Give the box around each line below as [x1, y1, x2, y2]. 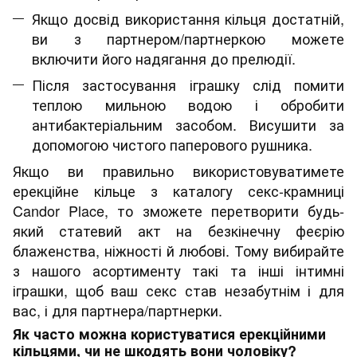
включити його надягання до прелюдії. [32, 47, 296, 69]
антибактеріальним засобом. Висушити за [32, 114, 344, 135]
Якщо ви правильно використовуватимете [13, 160, 344, 182]
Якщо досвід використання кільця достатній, [32, 7, 344, 29]
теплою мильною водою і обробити [32, 94, 344, 116]
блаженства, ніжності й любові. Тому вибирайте [13, 240, 344, 261]
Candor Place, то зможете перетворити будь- [13, 200, 344, 222]
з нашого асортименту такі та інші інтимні [13, 260, 344, 281]
